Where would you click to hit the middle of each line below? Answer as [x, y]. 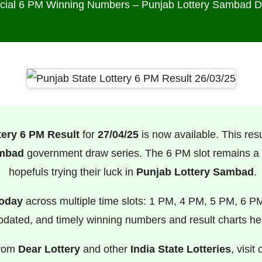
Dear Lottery [49, 249]
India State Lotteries [180, 249]
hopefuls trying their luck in [72, 172]
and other [105, 249]
